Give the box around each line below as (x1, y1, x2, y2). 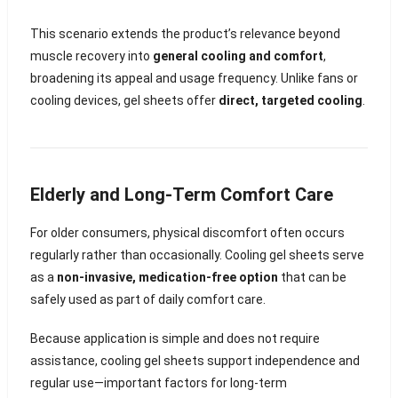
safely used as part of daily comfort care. (29, 292, 266, 306)
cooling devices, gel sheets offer (29, 93, 219, 107)
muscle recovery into (29, 49, 153, 63)
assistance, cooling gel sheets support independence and (29, 353, 360, 368)
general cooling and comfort (152, 49, 323, 63)
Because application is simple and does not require (29, 330, 320, 346)
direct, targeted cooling (218, 93, 362, 107)
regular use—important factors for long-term (29, 375, 287, 390)
